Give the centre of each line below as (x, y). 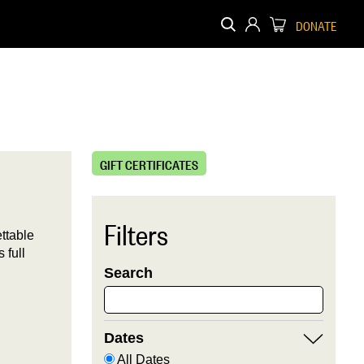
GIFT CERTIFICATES (149, 163)
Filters (136, 230)
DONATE (316, 24)
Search (128, 273)
